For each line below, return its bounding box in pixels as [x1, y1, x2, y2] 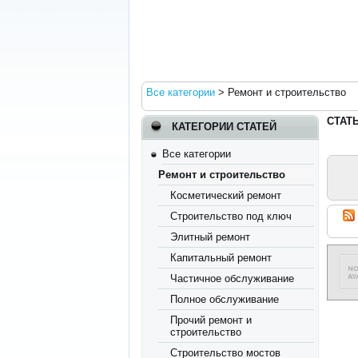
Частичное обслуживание [170, 272, 295, 284]
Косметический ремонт [170, 189, 282, 201]
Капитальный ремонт [170, 252, 272, 264]
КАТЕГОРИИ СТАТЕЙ [172, 121, 277, 133]
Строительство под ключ [170, 210, 292, 222]
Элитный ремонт [170, 231, 251, 243]
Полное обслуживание [170, 293, 280, 305]
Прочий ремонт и [170, 314, 253, 326]
